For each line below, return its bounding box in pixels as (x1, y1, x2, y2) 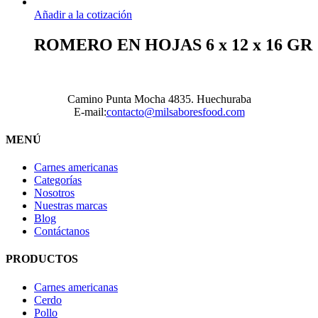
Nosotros (34, 187, 75, 199)
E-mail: (73, 105, 106, 118)
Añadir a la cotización (34, 8, 132, 21)
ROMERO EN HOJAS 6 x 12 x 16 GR (34, 35, 312, 54)
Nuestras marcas (34, 199, 107, 212)
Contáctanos (34, 225, 89, 238)
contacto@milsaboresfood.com (106, 105, 245, 118)
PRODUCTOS (6, 253, 78, 265)
